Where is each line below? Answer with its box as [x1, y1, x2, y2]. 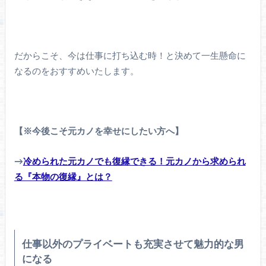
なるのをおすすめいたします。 [14, 67, 139, 77]
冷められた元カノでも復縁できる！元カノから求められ [23, 157, 246, 166]
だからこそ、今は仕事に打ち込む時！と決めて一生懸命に [14, 52, 246, 61]
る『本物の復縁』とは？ [14, 172, 112, 182]
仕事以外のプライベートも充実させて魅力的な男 [21, 239, 244, 250]
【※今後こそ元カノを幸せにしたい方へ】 [14, 127, 183, 137]
